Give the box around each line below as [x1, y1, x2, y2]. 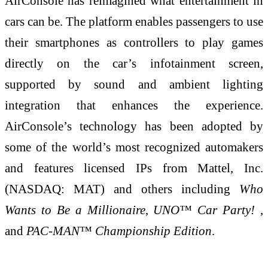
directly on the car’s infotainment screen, [5, 56, 263, 71]
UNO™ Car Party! [153, 203, 255, 217]
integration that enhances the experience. [5, 98, 263, 112]
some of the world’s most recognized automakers [5, 140, 263, 154]
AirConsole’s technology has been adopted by [5, 119, 263, 133]
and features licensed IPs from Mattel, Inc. [5, 161, 263, 175]
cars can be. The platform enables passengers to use [5, 14, 263, 29]
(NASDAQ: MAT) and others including [5, 182, 239, 196]
